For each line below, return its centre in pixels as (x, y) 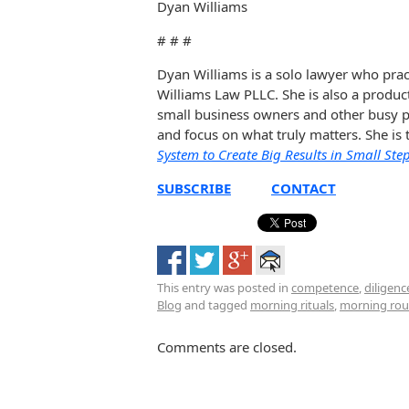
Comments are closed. (227, 347)
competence (325, 287)
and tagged (216, 304)
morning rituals (292, 304)
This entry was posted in (224, 287)
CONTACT (304, 188)
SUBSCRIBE (194, 188)
